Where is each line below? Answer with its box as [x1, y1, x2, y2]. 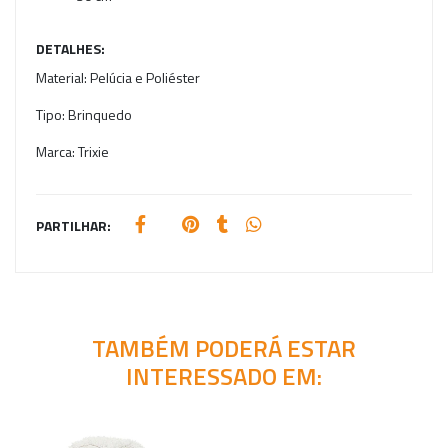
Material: [36, 66, 90, 88]
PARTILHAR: [36, 214, 111, 236]
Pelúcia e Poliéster [90, 66, 200, 88]
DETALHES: [36, 37, 105, 59]
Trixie [78, 140, 109, 162]
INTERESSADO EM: [126, 357, 322, 394]
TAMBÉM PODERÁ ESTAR [92, 329, 356, 366]
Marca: [36, 140, 78, 162]
